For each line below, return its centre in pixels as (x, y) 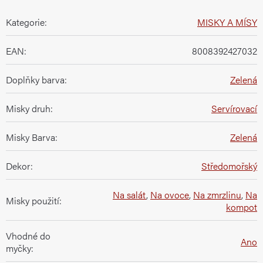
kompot (242, 207)
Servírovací (234, 108)
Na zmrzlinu (217, 194)
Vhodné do (28, 235)
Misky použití (33, 200)
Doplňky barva (35, 79)
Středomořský (229, 166)
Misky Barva (31, 137)
